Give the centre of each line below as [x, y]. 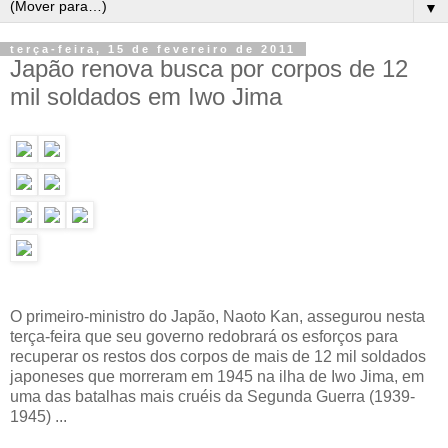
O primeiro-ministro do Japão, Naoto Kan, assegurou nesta [217, 316]
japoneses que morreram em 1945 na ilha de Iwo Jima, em [217, 376]
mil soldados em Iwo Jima [146, 96]
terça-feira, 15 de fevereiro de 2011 [153, 49]
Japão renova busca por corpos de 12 [209, 68]
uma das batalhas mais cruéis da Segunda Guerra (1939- [212, 396]
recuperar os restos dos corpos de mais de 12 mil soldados [218, 356]
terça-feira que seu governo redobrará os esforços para [204, 336]
